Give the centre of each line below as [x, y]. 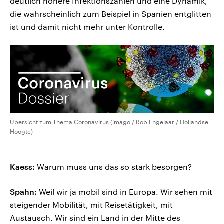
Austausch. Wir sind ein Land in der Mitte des [95, 218]
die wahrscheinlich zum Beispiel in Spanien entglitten [111, 14]
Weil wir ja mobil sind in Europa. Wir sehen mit [125, 192]
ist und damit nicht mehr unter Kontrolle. [87, 27]
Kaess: [22, 167]
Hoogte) [21, 132]
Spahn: [23, 192]
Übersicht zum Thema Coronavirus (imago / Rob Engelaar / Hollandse [109, 122]
